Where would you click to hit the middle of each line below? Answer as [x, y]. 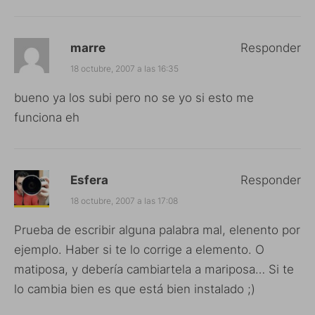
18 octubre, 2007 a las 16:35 [124, 68]
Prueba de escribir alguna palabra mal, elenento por [157, 230]
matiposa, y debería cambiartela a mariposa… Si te [154, 269]
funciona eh [47, 117]
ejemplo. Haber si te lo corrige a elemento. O [139, 249]
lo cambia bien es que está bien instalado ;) [135, 289]
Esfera [89, 180]
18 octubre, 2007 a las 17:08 [124, 200]
